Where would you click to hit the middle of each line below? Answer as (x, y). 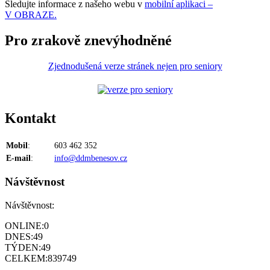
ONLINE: (24, 226)
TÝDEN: (23, 247)
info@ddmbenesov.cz (91, 158)
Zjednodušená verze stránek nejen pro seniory (135, 66)
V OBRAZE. (31, 14)
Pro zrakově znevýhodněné (88, 40)
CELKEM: (26, 258)
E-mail (18, 158)
